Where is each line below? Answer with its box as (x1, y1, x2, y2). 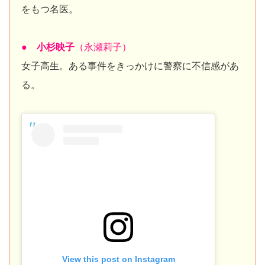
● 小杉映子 (21, 41, 75, 52)
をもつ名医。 (21, 4, 78, 14)
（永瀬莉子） (75, 41, 131, 52)
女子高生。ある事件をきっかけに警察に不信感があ (21, 60, 239, 71)
